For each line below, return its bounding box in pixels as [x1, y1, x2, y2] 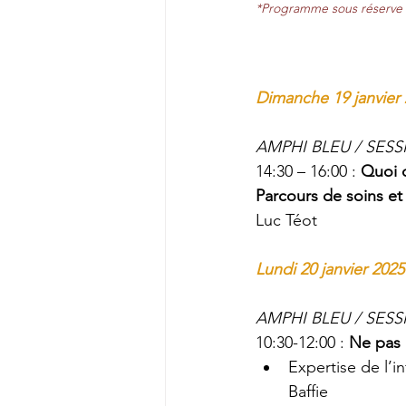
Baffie [288, 382, 328, 401]
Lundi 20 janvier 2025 [256, 259, 404, 279]
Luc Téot [256, 210, 317, 230]
